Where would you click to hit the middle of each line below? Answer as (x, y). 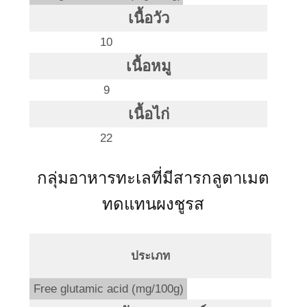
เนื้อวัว (148, 18)
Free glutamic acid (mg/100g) (108, 288)
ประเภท (150, 256)
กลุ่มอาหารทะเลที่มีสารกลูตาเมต (153, 177)
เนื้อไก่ (148, 114)
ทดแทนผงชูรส (153, 204)
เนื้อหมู (148, 66)
